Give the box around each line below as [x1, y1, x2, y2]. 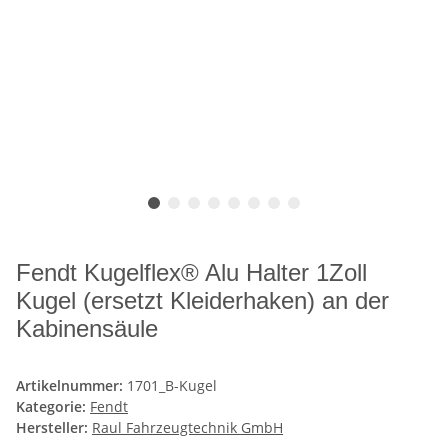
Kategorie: [16, 396, 90, 416]
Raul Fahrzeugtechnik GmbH [92, 417, 283, 437]
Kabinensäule [16, 314, 158, 342]
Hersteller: [16, 417, 88, 437]
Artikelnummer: [16, 375, 127, 395]
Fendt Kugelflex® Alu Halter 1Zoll [16, 258, 367, 286]
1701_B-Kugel [127, 375, 217, 395]
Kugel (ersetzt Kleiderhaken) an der [16, 286, 389, 314]
